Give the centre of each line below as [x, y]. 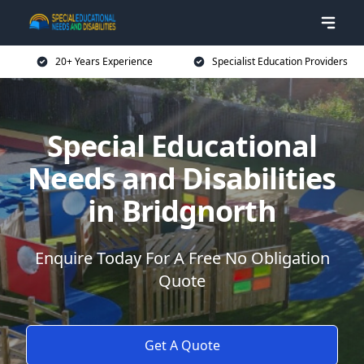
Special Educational [182, 146]
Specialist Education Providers [279, 61]
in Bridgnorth [182, 211]
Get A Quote [182, 345]
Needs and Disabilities [182, 178]
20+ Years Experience [104, 61]
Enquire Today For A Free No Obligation [182, 258]
